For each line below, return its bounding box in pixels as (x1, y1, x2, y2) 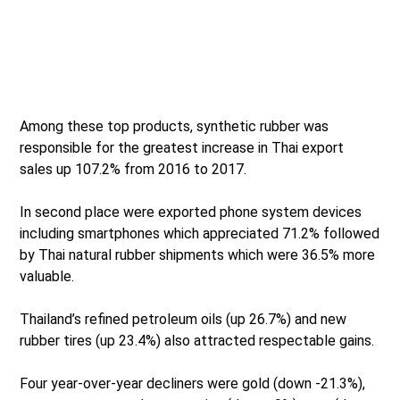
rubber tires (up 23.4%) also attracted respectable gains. (20, 332, 375, 350)
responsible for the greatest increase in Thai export (20, 139, 345, 157)
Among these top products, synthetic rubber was (20, 118, 329, 136)
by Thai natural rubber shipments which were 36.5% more (20, 246, 376, 264)
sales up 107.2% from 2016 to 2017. (20, 161, 247, 179)
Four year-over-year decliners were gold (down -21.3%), (20, 375, 366, 393)
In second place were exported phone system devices (20, 204, 362, 221)
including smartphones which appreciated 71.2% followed (20, 225, 380, 243)
